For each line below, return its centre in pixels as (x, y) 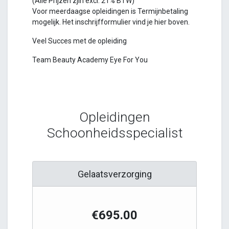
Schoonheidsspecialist (114, 132)
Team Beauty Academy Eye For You (90, 60)
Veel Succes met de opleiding (79, 41)
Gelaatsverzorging (114, 174)
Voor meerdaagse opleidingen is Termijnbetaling (110, 11)
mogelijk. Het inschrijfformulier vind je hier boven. (111, 22)
